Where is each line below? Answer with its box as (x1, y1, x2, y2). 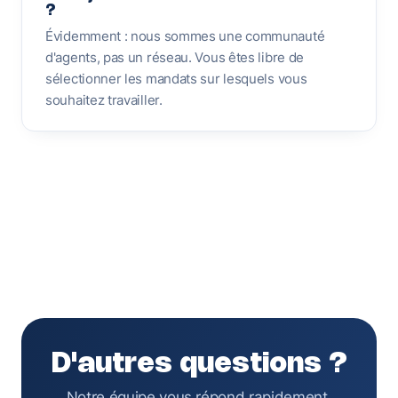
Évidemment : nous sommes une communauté (45, 28, 325, 44)
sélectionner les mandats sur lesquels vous (45, 70, 307, 87)
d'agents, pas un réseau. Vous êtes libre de (45, 49, 305, 66)
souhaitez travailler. (45, 92, 163, 108)
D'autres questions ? (51, 351, 347, 378)
